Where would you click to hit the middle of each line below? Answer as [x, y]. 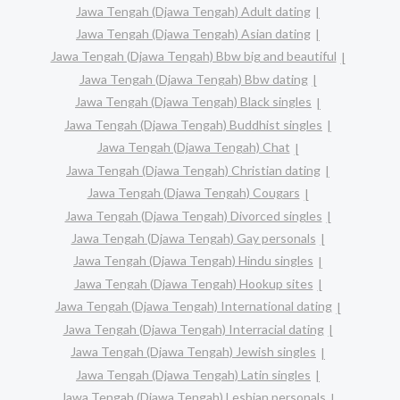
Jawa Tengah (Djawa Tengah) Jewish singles [193, 352]
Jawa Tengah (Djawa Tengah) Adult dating [193, 11]
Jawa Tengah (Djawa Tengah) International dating [193, 306]
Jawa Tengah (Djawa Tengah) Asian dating [193, 33]
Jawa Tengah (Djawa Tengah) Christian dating [193, 170]
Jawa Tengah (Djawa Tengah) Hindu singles [193, 261]
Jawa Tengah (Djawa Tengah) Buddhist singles [193, 124]
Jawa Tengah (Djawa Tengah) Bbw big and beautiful [193, 56]
